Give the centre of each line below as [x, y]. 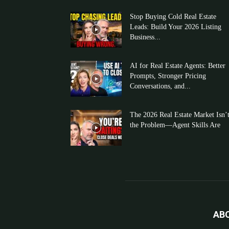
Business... [145, 37]
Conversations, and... [160, 86]
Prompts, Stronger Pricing [168, 76]
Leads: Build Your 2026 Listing [176, 27]
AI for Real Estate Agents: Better [178, 66]
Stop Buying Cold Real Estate [173, 17]
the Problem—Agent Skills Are [175, 125]
